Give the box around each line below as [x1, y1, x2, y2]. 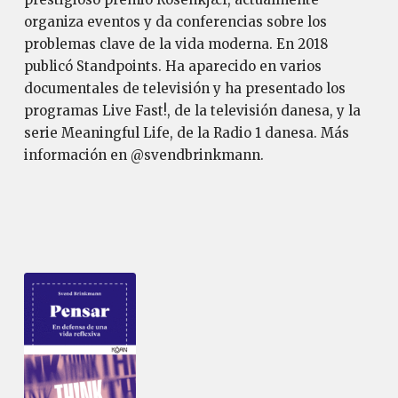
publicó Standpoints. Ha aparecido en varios [23, 58, 322, 75]
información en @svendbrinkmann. [23, 147, 264, 163]
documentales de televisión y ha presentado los [23, 80, 346, 97]
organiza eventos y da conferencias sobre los [23, 13, 327, 30]
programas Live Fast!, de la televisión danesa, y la [23, 102, 361, 119]
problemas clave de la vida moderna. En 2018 [23, 36, 328, 52]
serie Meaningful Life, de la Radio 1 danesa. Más [23, 124, 349, 141]
